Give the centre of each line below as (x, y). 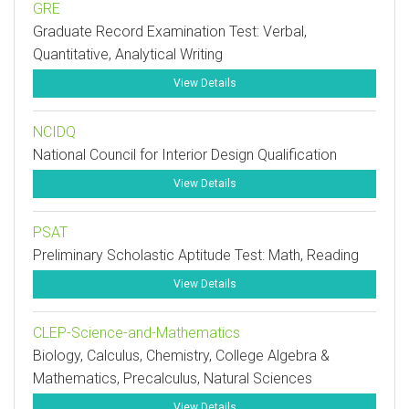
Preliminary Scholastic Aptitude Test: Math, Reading (196, 255)
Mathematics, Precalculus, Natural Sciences (173, 378)
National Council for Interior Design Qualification (185, 155)
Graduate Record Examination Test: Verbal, (170, 31)
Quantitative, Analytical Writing (128, 54)
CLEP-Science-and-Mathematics (136, 333)
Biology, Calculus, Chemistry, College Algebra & (181, 356)
